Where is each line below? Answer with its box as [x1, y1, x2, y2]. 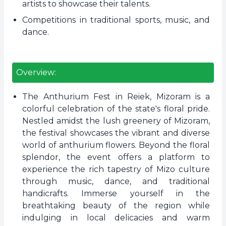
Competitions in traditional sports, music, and [22, 15, 210, 25]
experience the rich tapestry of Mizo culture [22, 164, 210, 174]
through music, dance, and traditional [22, 177, 210, 186]
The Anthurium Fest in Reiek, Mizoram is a [22, 92, 210, 101]
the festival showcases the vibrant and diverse [22, 128, 210, 138]
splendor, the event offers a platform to [22, 152, 210, 162]
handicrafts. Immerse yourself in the [22, 189, 210, 198]
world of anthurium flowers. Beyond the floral [22, 140, 210, 150]
